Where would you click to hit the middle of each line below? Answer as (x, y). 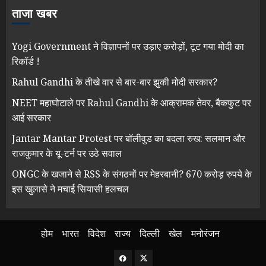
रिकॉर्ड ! (26, 61)
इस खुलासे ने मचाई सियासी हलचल (70, 189)
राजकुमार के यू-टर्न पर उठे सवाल (67, 153)
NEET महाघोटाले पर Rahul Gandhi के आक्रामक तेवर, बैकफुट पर (132, 102)
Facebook (139, 257)
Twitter (154, 257)
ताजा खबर (34, 14)
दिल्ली (149, 233)
